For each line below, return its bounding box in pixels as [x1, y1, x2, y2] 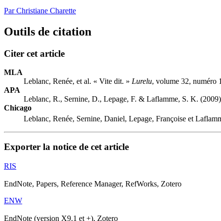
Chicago [4, 104, 32, 112]
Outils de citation [4, 25, 91, 38]
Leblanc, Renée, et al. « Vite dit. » [24, 77, 132, 86]
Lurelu [132, 77, 152, 86]
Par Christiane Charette [4, 6, 76, 15]
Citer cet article [4, 48, 65, 59]
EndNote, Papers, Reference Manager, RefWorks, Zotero [4, 180, 182, 188]
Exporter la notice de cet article [4, 142, 129, 152]
